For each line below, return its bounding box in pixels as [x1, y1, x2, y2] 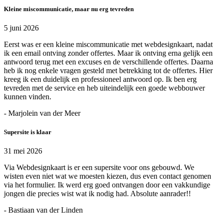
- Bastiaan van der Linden [4, 206, 83, 215]
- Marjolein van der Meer [4, 108, 80, 117]
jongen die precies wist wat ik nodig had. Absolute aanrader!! [4, 189, 191, 198]
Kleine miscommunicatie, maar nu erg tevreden [4, 5, 134, 13]
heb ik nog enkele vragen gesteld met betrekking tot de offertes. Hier [4, 66, 213, 75]
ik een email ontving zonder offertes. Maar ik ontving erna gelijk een [4, 48, 213, 57]
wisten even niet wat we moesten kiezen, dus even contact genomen [4, 172, 211, 181]
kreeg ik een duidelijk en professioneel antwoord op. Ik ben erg [4, 75, 197, 83]
